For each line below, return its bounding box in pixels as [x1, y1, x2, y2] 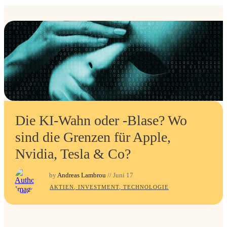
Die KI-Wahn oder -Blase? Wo [15, 112, 187, 128]
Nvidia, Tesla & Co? [15, 146, 131, 162]
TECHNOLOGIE [123, 184, 169, 190]
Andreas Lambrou [57, 171, 106, 179]
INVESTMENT [78, 184, 119, 190]
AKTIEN [50, 184, 74, 190]
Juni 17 [113, 171, 133, 179]
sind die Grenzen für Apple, [15, 129, 171, 145]
